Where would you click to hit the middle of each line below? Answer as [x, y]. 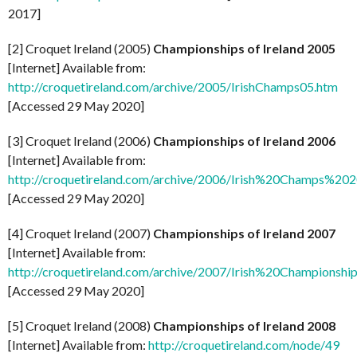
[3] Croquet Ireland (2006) [80, 140]
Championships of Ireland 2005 [244, 48]
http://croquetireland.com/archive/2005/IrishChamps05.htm [173, 86]
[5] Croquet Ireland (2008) [80, 325]
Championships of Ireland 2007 [244, 233]
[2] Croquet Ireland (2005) [80, 48]
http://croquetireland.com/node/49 [244, 344]
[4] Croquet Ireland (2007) [80, 233]
